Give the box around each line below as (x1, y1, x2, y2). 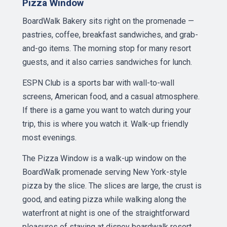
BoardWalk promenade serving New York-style (22, 167, 187, 177)
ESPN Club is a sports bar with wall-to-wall (22, 78, 174, 88)
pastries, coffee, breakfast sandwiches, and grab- (22, 30, 198, 40)
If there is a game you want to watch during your (22, 105, 191, 115)
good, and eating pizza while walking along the (22, 195, 186, 204)
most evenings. (22, 133, 77, 142)
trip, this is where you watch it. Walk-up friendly (22, 119, 188, 129)
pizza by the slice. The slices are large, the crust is (22, 181, 202, 191)
